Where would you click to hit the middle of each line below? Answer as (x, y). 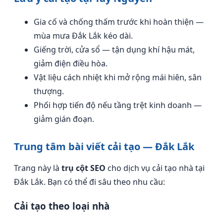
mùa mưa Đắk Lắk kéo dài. (83, 36)
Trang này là (38, 168)
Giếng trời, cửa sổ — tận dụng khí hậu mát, (114, 50)
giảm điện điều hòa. (71, 63)
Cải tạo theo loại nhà (62, 206)
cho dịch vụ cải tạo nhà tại (155, 168)
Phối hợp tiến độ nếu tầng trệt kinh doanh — (118, 105)
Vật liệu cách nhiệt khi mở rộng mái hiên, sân (118, 77)
